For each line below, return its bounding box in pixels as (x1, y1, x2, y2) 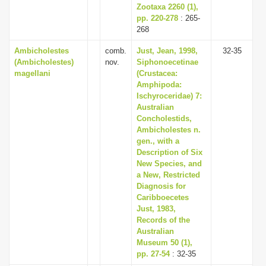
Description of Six (137, 148, 202, 157)
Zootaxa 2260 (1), (137, 2, 198, 11)
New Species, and (137, 159, 202, 168)
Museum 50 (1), (137, 238, 192, 247)
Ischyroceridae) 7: (137, 91, 202, 100)
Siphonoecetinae (137, 58, 198, 66)
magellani (14, 69, 50, 78)
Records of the (137, 216, 190, 224)
